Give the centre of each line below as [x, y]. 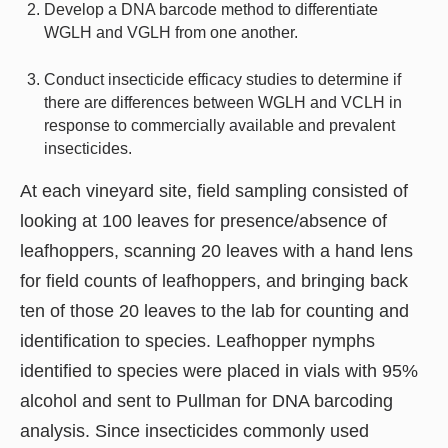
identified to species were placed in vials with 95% [219, 370]
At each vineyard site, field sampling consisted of [214, 190]
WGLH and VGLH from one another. [171, 32]
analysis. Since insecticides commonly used [194, 430]
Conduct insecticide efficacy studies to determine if [222, 79]
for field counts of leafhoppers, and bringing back [214, 280]
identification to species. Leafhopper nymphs [197, 340]
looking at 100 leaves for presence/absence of [203, 220]
